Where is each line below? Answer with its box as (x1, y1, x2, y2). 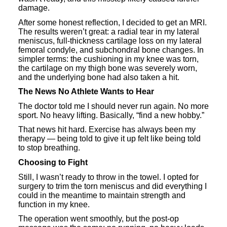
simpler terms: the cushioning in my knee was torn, (18, 54, 199, 63)
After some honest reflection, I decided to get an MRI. (18, 18, 207, 27)
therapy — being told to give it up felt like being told (18, 134, 201, 143)
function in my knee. (18, 200, 90, 209)
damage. (18, 3, 50, 12)
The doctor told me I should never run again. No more (18, 101, 209, 110)
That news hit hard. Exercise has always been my (18, 125, 196, 134)
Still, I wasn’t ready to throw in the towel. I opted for (18, 172, 199, 181)
